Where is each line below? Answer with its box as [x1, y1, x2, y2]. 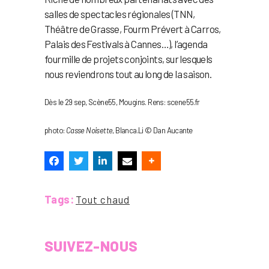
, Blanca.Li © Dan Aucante [112, 125, 193, 136]
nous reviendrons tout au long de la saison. [44, 68, 212, 80]
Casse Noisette [65, 125, 113, 136]
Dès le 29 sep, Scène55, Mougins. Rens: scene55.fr [44, 97, 200, 107]
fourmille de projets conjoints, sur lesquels [44, 53, 213, 65]
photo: [44, 125, 66, 136]
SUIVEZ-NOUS [44, 237, 138, 255]
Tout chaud [76, 193, 130, 206]
